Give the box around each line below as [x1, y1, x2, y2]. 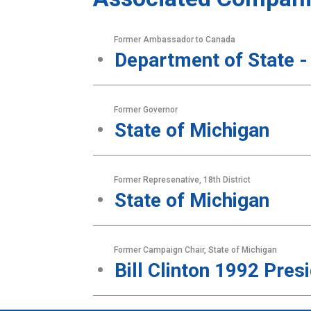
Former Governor [114, 105, 178, 115]
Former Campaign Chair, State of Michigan [114, 245, 278, 255]
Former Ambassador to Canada [114, 35, 236, 44]
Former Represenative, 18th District [114, 175, 251, 185]
